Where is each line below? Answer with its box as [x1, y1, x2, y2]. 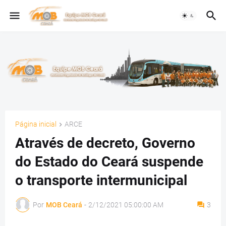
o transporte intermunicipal [15, 172, 187, 189]
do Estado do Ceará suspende [15, 153, 203, 171]
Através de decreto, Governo [15, 135, 195, 152]
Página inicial [15, 120, 56, 128]
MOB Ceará [46, 200, 82, 209]
